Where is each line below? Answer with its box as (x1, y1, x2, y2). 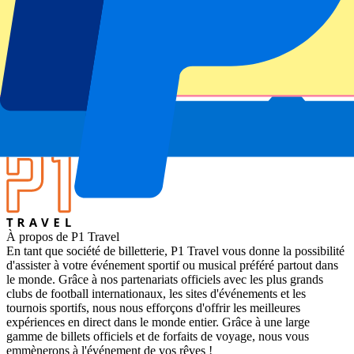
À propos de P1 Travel (6, 229, 119, 243)
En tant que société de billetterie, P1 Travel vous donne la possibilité (6, 243, 345, 258)
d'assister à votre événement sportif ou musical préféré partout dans (6, 258, 338, 272)
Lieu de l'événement (6, 119, 107, 133)
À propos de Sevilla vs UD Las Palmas (6, 2, 254, 19)
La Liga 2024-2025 (6, 47, 104, 62)
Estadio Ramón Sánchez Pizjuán (6, 104, 168, 119)
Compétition (6, 33, 68, 47)
